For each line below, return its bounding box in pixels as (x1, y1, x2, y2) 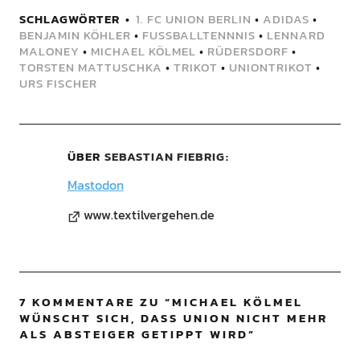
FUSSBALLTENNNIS (141, 26, 248, 45)
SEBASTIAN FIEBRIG (104, 147, 225, 166)
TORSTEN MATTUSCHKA (18, 58, 162, 77)
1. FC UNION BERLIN (135, 10, 252, 29)
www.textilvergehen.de (83, 205, 215, 225)
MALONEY (18, 42, 80, 61)
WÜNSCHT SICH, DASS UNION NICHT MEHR (18, 309, 328, 328)
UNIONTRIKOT (228, 58, 313, 77)
